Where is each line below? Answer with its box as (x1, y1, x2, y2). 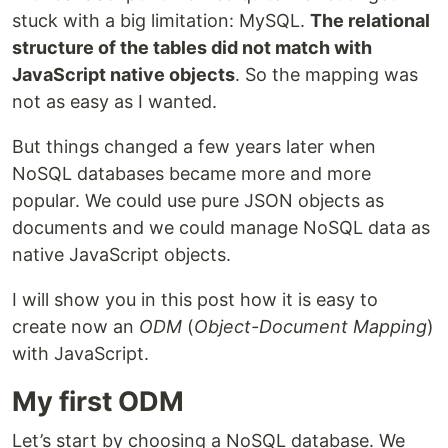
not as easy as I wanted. (12, 91, 217, 113)
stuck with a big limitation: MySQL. (12, 10, 310, 32)
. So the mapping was (235, 64, 418, 86)
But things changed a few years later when (12, 136, 376, 158)
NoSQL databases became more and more (12, 163, 371, 185)
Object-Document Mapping (194, 316, 427, 338)
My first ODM (12, 385, 184, 419)
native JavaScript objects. (12, 244, 231, 266)
